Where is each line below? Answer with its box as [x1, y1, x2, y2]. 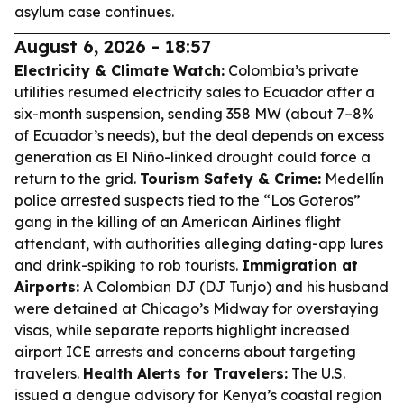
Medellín [321, 170, 384, 188]
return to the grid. [14, 170, 140, 188]
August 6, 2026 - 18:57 [14, 35, 211, 58]
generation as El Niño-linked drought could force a [14, 148, 371, 166]
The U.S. [288, 364, 345, 382]
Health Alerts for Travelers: [83, 364, 288, 382]
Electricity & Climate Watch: [14, 61, 225, 79]
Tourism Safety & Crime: [140, 170, 321, 188]
